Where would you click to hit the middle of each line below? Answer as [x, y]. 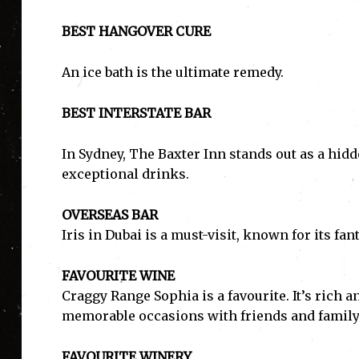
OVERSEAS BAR [109, 215]
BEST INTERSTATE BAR [136, 113]
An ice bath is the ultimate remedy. [172, 73]
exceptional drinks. [125, 174]
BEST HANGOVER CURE [136, 32]
